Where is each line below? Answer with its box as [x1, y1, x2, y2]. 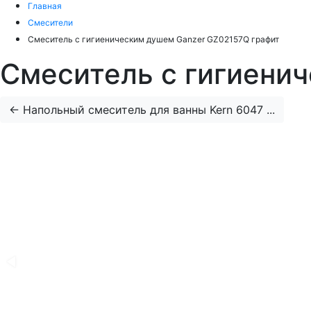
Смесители [28, 17, 73, 28]
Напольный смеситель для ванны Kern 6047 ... [23, 102, 275, 117]
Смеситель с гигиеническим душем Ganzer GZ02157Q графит [28, 33, 279, 44]
